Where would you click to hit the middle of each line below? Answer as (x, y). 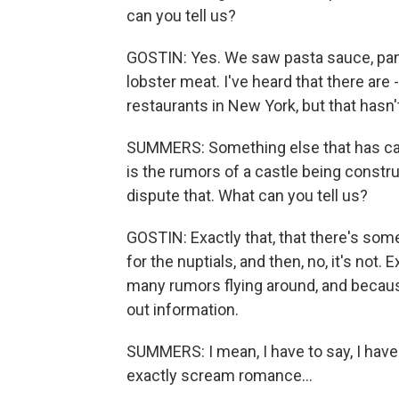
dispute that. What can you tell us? (247, 195)
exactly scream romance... (220, 375)
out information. (183, 309)
